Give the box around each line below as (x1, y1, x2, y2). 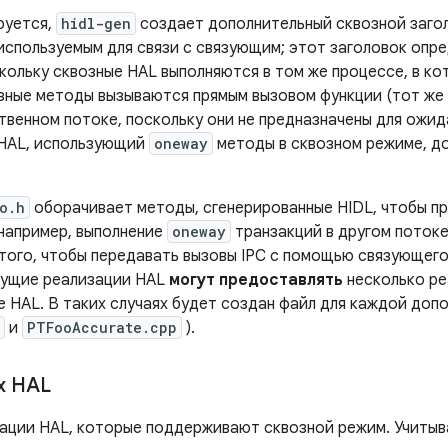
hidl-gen (61, 14, 131, 33)
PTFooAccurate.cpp (27, 318, 177, 337)
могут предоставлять (169, 270, 343, 290)
